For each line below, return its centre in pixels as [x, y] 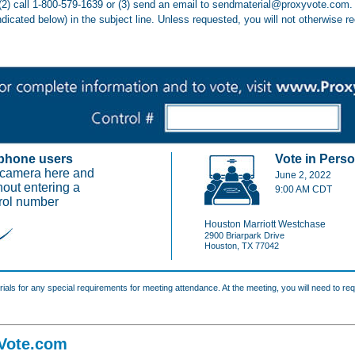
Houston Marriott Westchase [265, 224]
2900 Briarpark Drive [244, 235]
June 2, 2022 [303, 175]
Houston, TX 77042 [242, 245]
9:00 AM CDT [303, 189]
